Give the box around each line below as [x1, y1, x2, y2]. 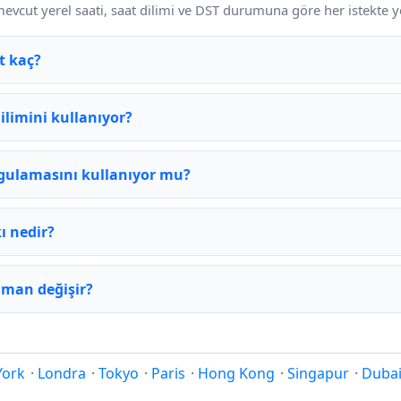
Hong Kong [198, 363, 275, 383]
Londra [38, 363, 86, 383]
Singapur [287, 363, 349, 383]
